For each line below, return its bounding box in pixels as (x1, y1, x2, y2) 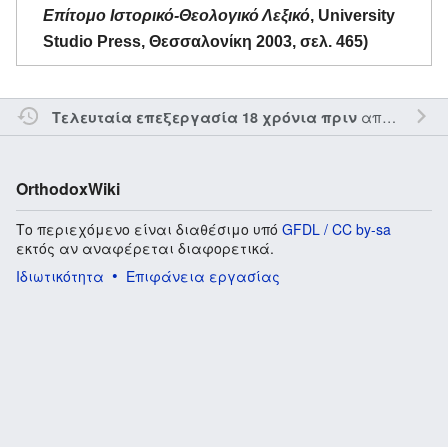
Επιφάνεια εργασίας (126, 265, 280, 286)
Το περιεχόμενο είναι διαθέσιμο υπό (16, 218, 282, 239)
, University (310, 6, 395, 24)
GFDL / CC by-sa (282, 218, 391, 239)
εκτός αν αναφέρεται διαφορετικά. (16, 237, 274, 258)
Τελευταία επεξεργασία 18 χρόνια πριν (51, 106, 357, 127)
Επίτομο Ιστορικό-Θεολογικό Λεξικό (43, 6, 310, 24)
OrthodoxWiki (16, 176, 120, 200)
